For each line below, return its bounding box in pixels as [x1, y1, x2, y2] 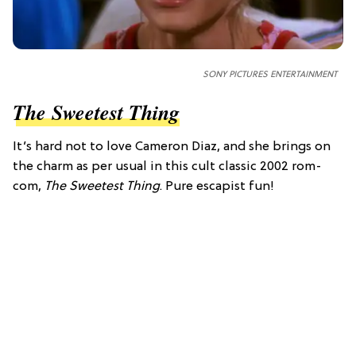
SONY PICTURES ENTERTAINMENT [203, 70, 337, 80]
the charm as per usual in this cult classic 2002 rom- [13, 160, 322, 175]
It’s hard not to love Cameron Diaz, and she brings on [13, 140, 331, 155]
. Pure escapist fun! [160, 180, 274, 195]
